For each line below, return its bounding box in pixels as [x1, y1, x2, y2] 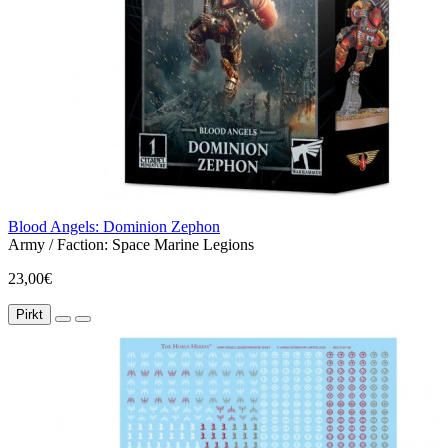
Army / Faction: [8, 236, 108, 254]
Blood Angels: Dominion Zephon [8, 218, 220, 236]
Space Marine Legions [112, 236, 254, 254]
